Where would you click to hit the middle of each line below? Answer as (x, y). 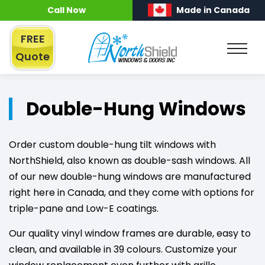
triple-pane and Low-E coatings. (84, 209)
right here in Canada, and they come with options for (132, 193)
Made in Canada (213, 10)
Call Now (66, 10)
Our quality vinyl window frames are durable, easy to (130, 233)
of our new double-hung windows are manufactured (130, 177)
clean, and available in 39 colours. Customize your (123, 249)
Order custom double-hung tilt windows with (112, 145)
